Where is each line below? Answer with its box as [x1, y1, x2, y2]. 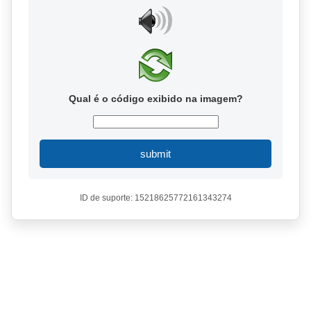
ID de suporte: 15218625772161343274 [79, 193, 232, 203]
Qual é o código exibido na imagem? [68, 93, 243, 104]
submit [140, 148, 171, 160]
